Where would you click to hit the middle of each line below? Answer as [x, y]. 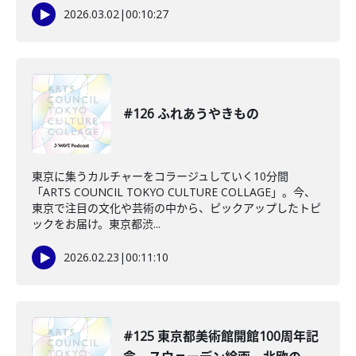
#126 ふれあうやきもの [191, 114]
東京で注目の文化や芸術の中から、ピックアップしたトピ [176, 208]
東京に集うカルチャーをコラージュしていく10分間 [160, 176]
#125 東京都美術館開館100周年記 [221, 336]
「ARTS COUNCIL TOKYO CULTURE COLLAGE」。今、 [174, 192]
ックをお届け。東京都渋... [96, 224]
